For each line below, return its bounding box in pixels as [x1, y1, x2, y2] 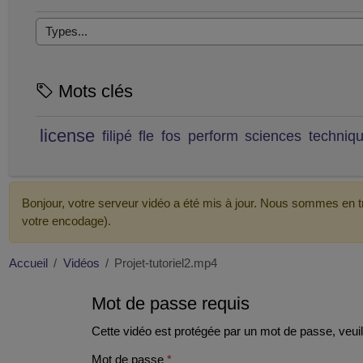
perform [187, 127, 238, 144]
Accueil [9, 257, 48, 271]
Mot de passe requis [92, 293, 250, 314]
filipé [101, 127, 132, 144]
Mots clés [53, 81, 133, 102]
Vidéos [62, 257, 100, 271]
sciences [245, 127, 302, 144]
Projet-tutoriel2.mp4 [114, 257, 218, 271]
